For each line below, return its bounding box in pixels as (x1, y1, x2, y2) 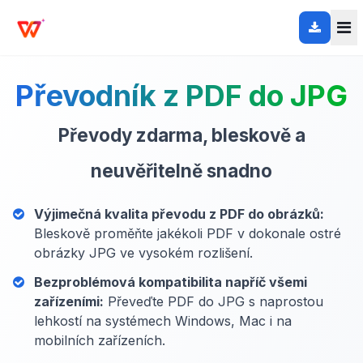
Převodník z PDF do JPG (15, 78, 348, 113)
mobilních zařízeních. (34, 332, 165, 348)
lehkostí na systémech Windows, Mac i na (34, 313, 292, 329)
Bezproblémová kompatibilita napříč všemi (34, 274, 307, 290)
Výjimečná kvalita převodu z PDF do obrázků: (34, 206, 324, 222)
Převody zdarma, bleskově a (58, 124, 305, 146)
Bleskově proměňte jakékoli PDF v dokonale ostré (34, 225, 341, 241)
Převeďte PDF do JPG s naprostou (104, 293, 323, 310)
